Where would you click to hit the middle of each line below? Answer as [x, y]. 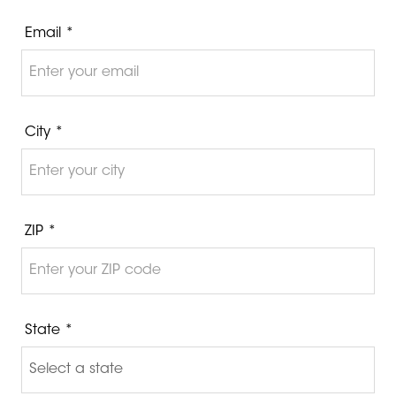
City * [44, 132]
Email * [49, 33]
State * [49, 330]
